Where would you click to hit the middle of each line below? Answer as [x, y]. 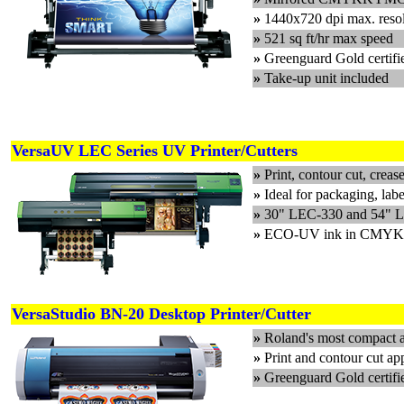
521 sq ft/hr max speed [329, 38]
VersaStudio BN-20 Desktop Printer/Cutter [161, 314]
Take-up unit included [326, 78]
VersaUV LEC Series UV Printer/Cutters [155, 151]
